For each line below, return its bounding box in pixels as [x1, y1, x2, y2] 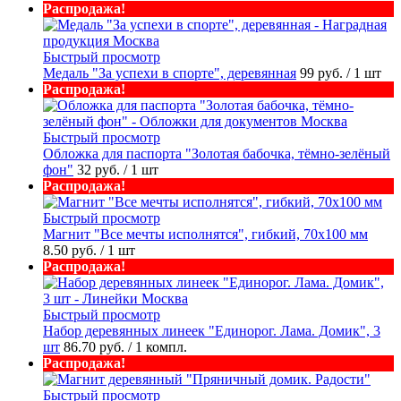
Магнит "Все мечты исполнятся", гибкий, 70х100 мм [43, 226, 368, 243]
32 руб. [77, 162, 124, 178]
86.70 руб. [64, 339, 128, 355]
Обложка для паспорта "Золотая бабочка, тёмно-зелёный [43, 146, 390, 162]
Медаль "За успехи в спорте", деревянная [43, 65, 296, 81]
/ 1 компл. [128, 339, 187, 355]
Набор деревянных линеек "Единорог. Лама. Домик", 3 [43, 323, 380, 339]
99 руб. [300, 65, 346, 81]
